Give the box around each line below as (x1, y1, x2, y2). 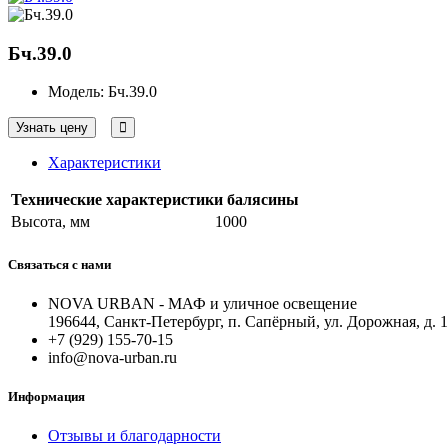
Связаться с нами (8, 256, 111, 272)
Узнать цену (16, 120, 88, 136)
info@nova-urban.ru (48, 348, 177, 366)
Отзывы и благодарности (48, 427, 221, 445)
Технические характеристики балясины (11, 191, 299, 209)
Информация (8, 388, 85, 404)
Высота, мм (11, 213, 90, 231)
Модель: (48, 83, 108, 101)
